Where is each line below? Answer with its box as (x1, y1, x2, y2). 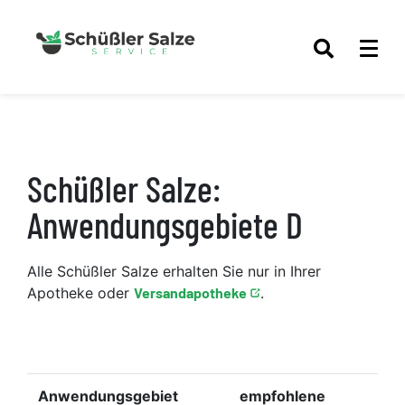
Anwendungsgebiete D (27, 202, 303, 246)
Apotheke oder (27, 283, 134, 302)
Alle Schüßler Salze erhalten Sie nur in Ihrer (27, 261, 321, 280)
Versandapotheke (134, 283, 247, 301)
